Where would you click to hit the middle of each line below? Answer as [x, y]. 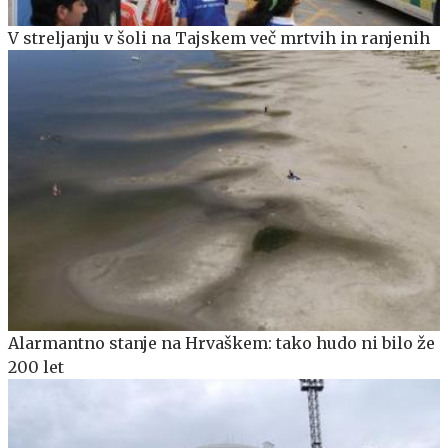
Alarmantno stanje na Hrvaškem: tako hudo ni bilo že [221, 343]
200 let [36, 367]
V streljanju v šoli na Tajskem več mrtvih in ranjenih [219, 38]
